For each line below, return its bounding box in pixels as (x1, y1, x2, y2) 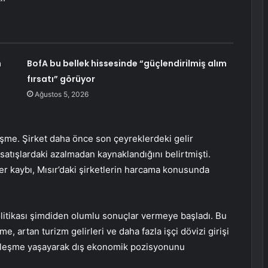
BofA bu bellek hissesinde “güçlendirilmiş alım (26, 57, 227, 70)
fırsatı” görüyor (26, 73, 95, 86)
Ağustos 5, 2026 (34, 90, 89, 99)
